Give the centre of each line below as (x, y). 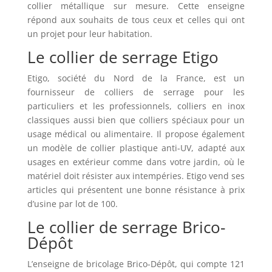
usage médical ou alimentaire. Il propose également (136, 134)
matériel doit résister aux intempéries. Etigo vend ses (136, 176)
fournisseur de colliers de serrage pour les (136, 92)
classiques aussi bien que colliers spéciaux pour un (136, 120)
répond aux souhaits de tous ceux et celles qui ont (136, 20)
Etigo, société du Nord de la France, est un (136, 78)
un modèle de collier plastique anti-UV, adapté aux (136, 148)
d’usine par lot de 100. (72, 204)
